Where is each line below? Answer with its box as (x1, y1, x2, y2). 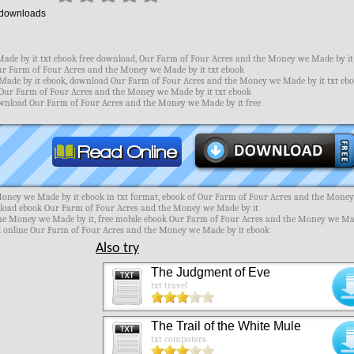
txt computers (150, 333, 206, 345)
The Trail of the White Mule (150, 319, 301, 333)
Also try (95, 241, 139, 256)
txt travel (150, 280, 187, 291)
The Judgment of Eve (150, 265, 270, 279)
